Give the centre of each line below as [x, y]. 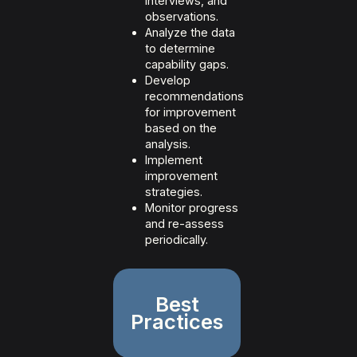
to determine [180, 49]
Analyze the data [190, 33]
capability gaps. [187, 65]
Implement [174, 160]
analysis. [168, 144]
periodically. [177, 240]
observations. [182, 17]
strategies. [174, 192]
